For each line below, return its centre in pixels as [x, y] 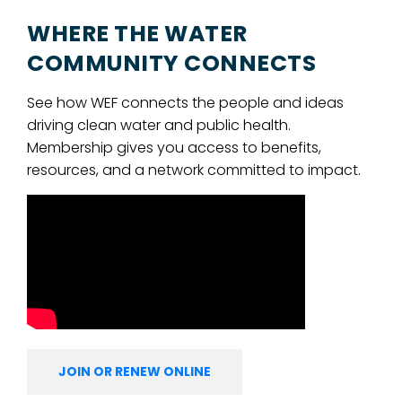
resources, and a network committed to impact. [194, 170]
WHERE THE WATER [137, 33]
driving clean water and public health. [159, 125]
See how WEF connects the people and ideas [185, 102]
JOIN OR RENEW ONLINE [135, 371]
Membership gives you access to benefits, [174, 147]
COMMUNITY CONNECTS [171, 63]
